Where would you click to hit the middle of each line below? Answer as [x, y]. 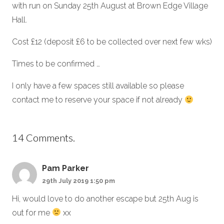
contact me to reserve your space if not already [98, 100]
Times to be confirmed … [56, 64]
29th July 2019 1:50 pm [78, 181]
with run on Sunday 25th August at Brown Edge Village [110, 6]
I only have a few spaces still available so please [98, 86]
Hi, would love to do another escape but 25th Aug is [105, 198]
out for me [32, 212]
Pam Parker [65, 168]
